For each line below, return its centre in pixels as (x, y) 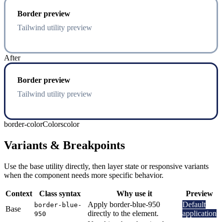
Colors (53, 124)
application (199, 213)
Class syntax (60, 193)
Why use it (134, 193)
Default (194, 204)
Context (19, 193)
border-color (23, 124)
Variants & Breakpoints (64, 145)
